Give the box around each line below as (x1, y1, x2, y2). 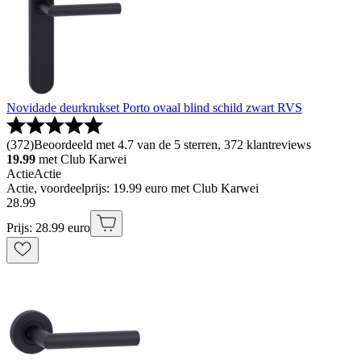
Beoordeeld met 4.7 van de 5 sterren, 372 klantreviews (34, 138, 311, 152)
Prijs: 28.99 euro (6, 221, 90, 235)
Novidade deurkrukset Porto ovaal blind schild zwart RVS (6, 101, 302, 115)
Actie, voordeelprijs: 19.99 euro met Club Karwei (6, 181, 259, 196)
